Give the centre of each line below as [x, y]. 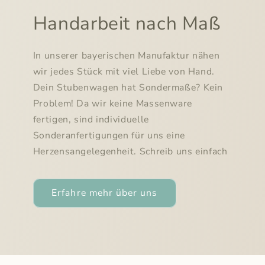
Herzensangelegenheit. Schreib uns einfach [130, 152]
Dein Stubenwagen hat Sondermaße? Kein [128, 88]
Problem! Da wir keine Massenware [112, 104]
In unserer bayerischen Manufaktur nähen [126, 56]
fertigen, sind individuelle [91, 120]
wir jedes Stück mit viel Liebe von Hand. [124, 72]
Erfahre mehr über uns [105, 193]
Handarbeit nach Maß [127, 24]
